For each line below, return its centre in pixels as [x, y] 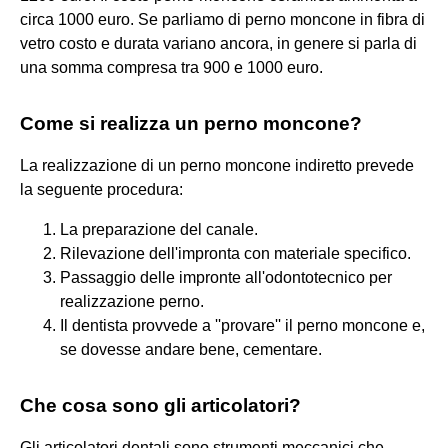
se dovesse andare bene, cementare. [191, 349]
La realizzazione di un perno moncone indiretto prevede [217, 165]
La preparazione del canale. [159, 229]
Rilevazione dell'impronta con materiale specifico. [235, 253]
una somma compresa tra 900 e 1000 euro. [171, 67]
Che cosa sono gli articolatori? [160, 405]
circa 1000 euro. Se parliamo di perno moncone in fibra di [222, 19]
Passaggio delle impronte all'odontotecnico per [226, 277]
